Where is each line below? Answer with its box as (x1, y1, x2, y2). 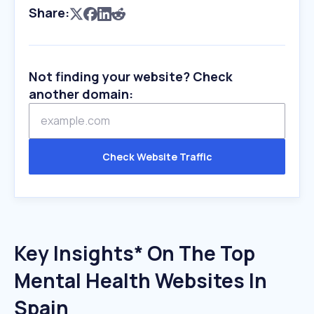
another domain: (29, 86, 133, 102)
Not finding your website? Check (29, 68, 233, 85)
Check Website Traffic (102, 150, 212, 163)
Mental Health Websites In (14, 267, 267, 294)
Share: (29, 4, 69, 21)
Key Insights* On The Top (14, 240, 255, 266)
